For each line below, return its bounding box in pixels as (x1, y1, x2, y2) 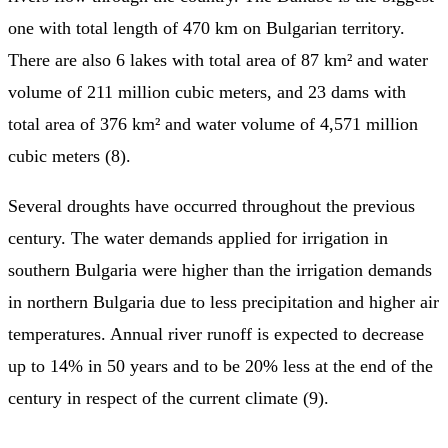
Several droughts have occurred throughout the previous (8, 195, 415, 216)
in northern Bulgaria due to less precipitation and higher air (8, 291, 439, 312)
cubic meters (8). (8, 145, 131, 166)
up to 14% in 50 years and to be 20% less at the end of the (8, 355, 433, 376)
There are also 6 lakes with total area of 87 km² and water (8, 49, 428, 70)
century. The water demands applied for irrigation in (8, 227, 388, 248)
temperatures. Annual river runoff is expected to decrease (8, 323, 424, 344)
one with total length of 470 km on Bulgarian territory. (8, 17, 405, 38)
